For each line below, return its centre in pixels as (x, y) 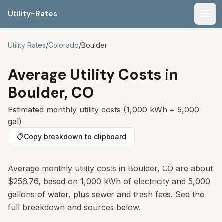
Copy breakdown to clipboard (75, 137)
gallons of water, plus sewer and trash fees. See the (106, 194)
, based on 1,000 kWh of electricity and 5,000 (124, 181)
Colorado (63, 45)
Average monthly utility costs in (68, 168)
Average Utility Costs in (93, 75)
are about (193, 168)
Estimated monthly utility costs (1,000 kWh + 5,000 (104, 110)
